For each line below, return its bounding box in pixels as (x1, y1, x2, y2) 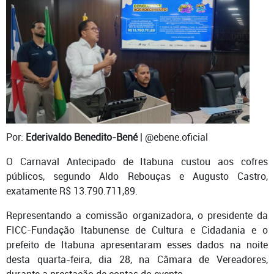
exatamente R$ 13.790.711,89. (6, 183, 138, 198)
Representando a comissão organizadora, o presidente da (6, 208, 268, 222)
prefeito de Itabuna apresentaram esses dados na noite (6, 237, 268, 251)
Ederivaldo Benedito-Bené (26, 130, 138, 144)
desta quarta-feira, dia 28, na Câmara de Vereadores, (6, 252, 268, 266)
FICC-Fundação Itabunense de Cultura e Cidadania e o (6, 223, 268, 237)
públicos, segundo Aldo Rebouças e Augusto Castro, (6, 169, 268, 183)
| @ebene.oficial (138, 130, 208, 144)
